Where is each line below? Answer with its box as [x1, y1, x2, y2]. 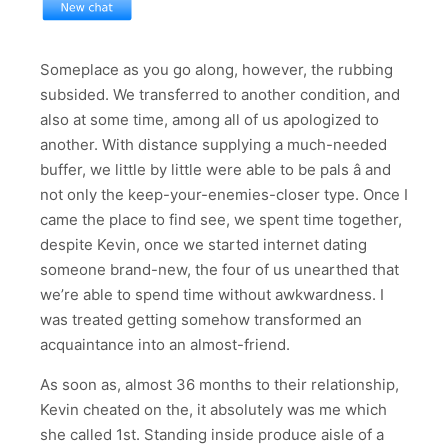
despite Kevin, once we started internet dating [40, 235, 367, 255]
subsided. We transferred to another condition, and [40, 85, 400, 105]
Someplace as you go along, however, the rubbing [40, 60, 393, 80]
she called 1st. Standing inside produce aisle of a [40, 425, 384, 445]
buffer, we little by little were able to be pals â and [40, 160, 391, 180]
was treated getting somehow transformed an [40, 310, 362, 330]
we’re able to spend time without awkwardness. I [40, 285, 384, 305]
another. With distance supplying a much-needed [40, 135, 387, 155]
